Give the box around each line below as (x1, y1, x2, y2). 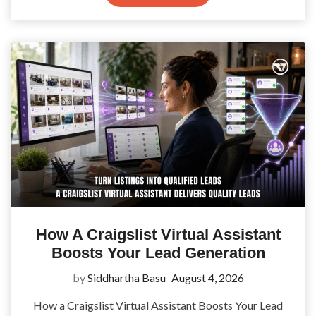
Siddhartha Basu (87, 271, 166, 285)
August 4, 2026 (171, 271, 244, 285)
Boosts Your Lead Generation (51, 244, 265, 262)
